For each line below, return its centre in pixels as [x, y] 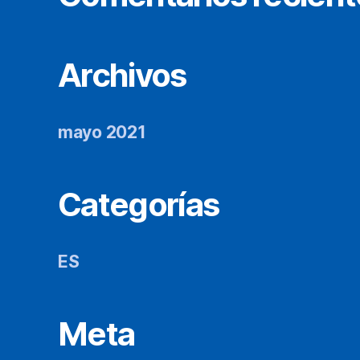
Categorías [139, 205]
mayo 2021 [102, 133]
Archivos [122, 76]
